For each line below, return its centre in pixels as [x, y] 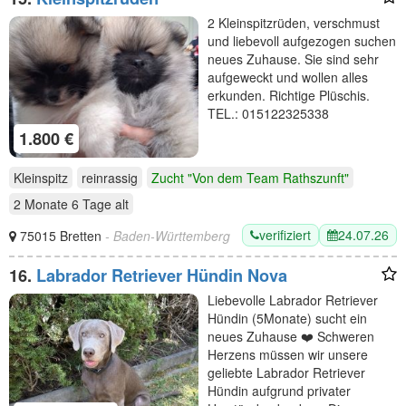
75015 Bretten [63, 235]
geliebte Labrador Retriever [286, 373]
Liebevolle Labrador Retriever [293, 300]
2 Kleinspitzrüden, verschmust [294, 22]
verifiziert [285, 235]
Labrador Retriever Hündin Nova [162, 276]
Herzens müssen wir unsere [288, 355]
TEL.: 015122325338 [268, 113]
